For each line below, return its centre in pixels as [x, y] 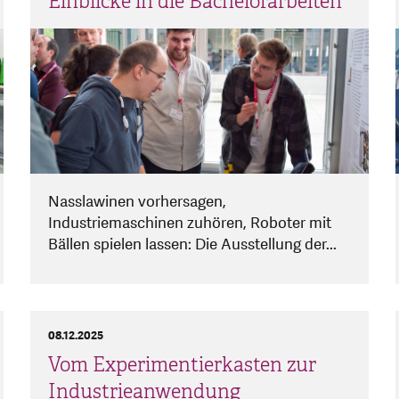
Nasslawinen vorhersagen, [137, 202]
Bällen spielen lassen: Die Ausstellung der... [192, 245]
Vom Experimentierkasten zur [182, 365]
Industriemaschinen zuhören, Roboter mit [190, 224]
